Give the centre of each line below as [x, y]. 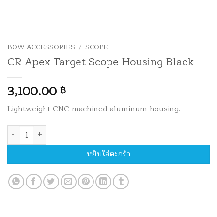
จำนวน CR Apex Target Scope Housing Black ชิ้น [85, 130]
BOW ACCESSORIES [41, 47]
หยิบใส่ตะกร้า [108, 154]
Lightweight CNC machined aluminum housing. [94, 109]
